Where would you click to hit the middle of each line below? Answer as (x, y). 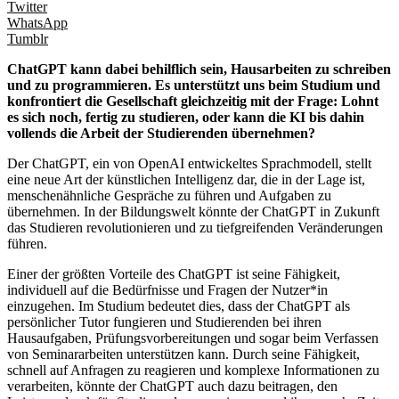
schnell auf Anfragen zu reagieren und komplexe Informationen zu (193, 370)
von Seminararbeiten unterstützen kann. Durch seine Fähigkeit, (183, 354)
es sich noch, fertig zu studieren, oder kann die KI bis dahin (186, 117)
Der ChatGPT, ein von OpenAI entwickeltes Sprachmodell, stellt (189, 163)
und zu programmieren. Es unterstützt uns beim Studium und (194, 85)
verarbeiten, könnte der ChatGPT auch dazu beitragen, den (172, 386)
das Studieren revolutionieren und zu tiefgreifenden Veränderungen (195, 227)
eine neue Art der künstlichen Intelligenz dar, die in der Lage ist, (186, 179)
